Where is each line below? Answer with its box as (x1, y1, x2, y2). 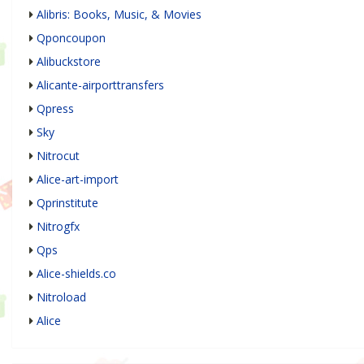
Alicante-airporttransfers (37, 77, 164, 93)
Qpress (37, 101, 74, 117)
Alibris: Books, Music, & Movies (37, 6, 201, 23)
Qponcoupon (37, 30, 106, 46)
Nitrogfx (37, 219, 80, 235)
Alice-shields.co (37, 266, 116, 282)
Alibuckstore (37, 54, 101, 70)
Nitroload (37, 289, 86, 305)
